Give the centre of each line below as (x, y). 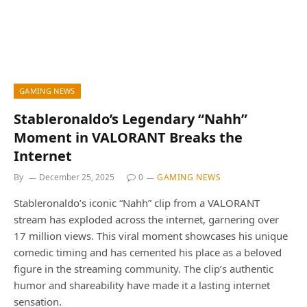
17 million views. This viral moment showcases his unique (151, 235)
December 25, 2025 (77, 177)
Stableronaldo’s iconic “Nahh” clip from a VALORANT (137, 202)
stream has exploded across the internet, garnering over (146, 219)
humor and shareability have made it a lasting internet (142, 285)
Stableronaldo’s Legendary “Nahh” (131, 119)
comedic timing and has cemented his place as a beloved (148, 252)
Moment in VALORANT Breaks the (128, 137)
